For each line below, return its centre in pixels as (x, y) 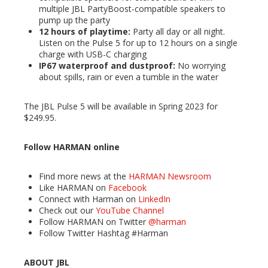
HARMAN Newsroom (170, 176)
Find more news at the (84, 176)
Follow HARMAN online (72, 147)
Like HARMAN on (74, 188)
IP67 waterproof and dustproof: (107, 66)
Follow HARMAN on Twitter (94, 222)
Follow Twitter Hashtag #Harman (103, 233)
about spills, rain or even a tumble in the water (129, 77)
